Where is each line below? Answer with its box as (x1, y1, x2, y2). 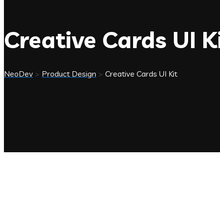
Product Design (42, 68, 96, 79)
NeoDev (4, 68, 33, 79)
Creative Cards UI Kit (105, 68, 177, 79)
